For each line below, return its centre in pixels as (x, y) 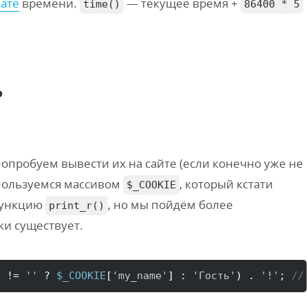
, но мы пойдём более (170, 205)
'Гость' (214, 276)
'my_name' (140, 276)
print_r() (77, 206)
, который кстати (226, 184)
